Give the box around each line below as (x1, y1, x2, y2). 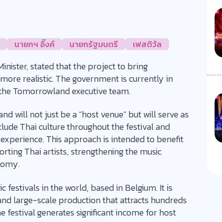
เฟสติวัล (133, 38, 162, 50)
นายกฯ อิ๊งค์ (14, 38, 55, 50)
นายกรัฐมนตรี (69, 38, 118, 50)
